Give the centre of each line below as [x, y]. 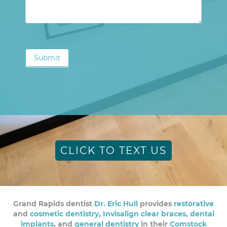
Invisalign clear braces [144, 214]
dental [202, 214]
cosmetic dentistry [64, 214]
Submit [47, 58]
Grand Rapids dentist [54, 203]
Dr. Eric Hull [116, 203]
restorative [194, 203]
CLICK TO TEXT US [113, 150]
